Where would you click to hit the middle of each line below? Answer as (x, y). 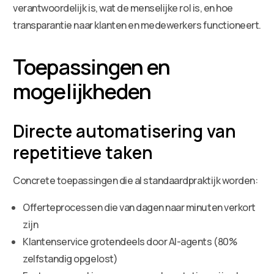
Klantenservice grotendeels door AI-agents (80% (130, 241)
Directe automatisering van (125, 131)
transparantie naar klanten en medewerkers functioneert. (137, 25)
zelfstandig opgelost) (70, 258)
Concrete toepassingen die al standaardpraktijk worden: (135, 180)
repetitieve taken (83, 152)
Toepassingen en (92, 66)
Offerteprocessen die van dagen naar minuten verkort (139, 207)
